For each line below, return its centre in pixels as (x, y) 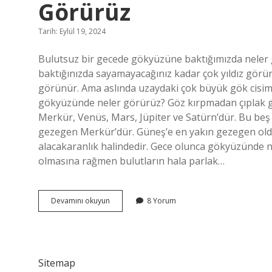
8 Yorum (161, 201)
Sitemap (57, 263)
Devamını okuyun (80, 201)
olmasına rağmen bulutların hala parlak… (131, 161)
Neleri (120, 233)
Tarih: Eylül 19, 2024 (72, 31)
